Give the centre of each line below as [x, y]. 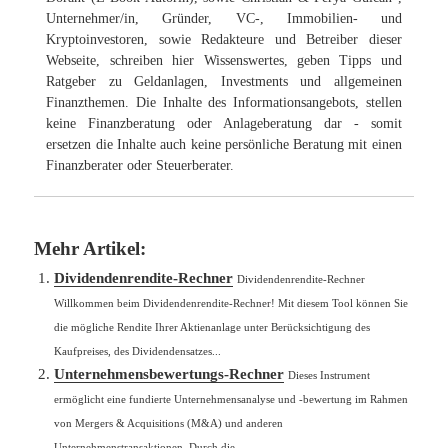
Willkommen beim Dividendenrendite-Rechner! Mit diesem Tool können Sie [231, 302]
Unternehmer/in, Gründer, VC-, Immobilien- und [224, 18]
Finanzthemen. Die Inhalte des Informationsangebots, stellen [224, 102]
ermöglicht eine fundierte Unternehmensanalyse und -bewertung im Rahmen [231, 398]
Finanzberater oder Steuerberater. [140, 165]
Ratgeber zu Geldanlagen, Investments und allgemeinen [224, 81]
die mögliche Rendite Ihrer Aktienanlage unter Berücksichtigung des [212, 326]
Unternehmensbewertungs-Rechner [169, 373]
